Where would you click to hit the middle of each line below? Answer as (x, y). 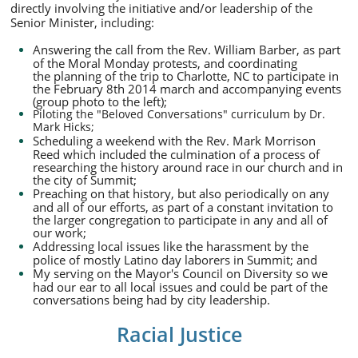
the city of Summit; (85, 179)
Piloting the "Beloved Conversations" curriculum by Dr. (179, 114)
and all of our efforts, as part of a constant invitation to (183, 207)
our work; (60, 232)
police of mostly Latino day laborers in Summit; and (175, 259)
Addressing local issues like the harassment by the (171, 246)
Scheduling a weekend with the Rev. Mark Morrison (174, 141)
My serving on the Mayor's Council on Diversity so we (180, 273)
